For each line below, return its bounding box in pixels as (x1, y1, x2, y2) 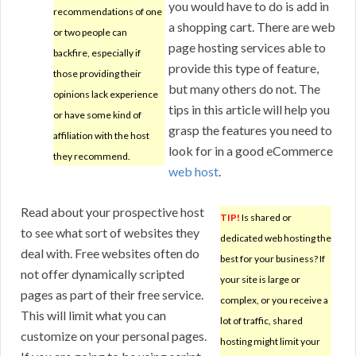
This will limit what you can (21, 308, 166, 323)
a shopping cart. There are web (168, 19, 335, 35)
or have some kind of (53, 109, 141, 122)
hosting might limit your (220, 335, 320, 348)
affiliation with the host (53, 130, 149, 142)
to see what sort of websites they (21, 225, 199, 241)
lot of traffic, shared (220, 315, 303, 327)
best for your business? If (220, 253, 325, 265)
